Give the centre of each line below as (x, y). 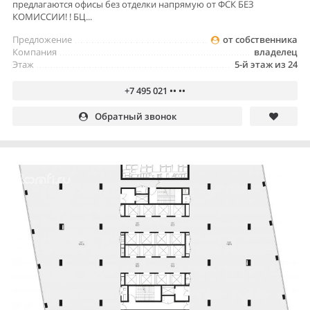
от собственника (260, 39)
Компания (35, 52)
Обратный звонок (135, 116)
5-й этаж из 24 (266, 64)
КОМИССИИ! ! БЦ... (52, 16)
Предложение (42, 39)
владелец (276, 52)
